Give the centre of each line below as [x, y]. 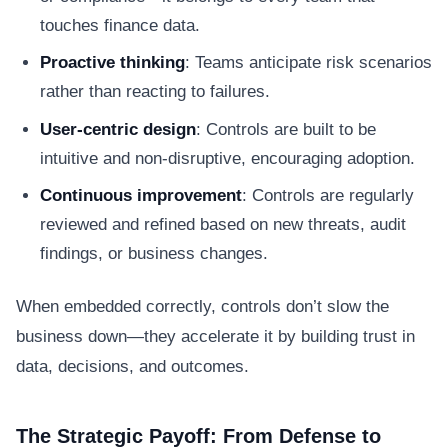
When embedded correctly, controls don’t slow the [202, 306]
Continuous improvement [141, 195]
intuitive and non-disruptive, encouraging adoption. [227, 158]
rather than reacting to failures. [155, 91]
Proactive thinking [112, 62]
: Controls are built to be [286, 129]
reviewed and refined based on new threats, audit [223, 224]
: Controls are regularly [328, 195]
